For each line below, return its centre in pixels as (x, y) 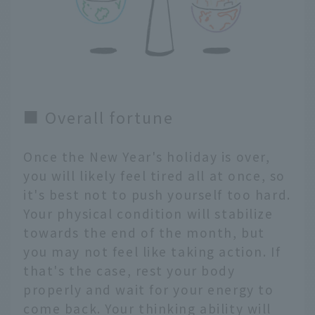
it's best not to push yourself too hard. (157, 195)
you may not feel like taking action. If (152, 252)
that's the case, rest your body (129, 271)
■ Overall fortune (98, 117)
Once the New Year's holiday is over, (147, 157)
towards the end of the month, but (144, 233)
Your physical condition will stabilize (148, 214)
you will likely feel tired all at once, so (154, 176)
